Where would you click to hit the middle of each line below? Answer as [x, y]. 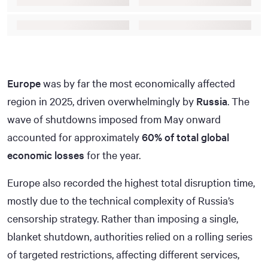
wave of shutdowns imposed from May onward [114, 119]
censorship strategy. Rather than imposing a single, [123, 218]
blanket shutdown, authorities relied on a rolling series [130, 236]
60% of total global [185, 137]
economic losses [46, 155]
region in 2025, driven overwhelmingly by [102, 101]
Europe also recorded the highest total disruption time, [131, 182]
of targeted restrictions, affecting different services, [123, 254]
